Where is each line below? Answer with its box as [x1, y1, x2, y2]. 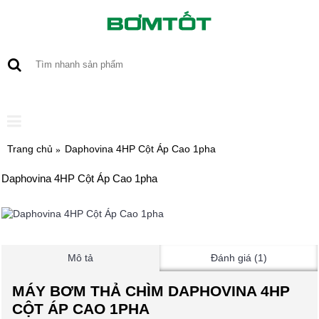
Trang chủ [7, 143, 53, 155]
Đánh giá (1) [210, 252, 267, 263]
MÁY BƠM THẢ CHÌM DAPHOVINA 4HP [12, 283, 290, 299]
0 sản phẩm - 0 [219, 87, 287, 98]
